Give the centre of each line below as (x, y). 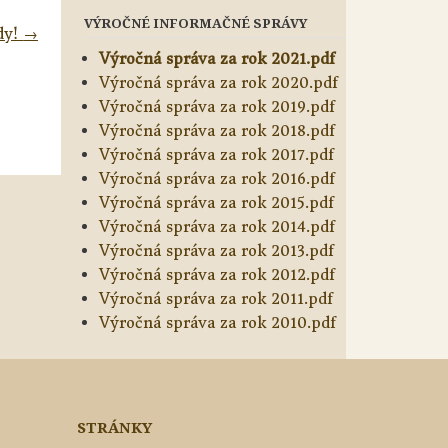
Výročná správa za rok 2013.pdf (216, 251)
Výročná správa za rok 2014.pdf (216, 227)
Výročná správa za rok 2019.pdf (216, 107)
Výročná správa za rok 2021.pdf (216, 59)
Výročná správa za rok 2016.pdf (216, 179)
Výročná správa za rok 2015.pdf (216, 203)
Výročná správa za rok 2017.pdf (216, 155)
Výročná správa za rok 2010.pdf (217, 323)
